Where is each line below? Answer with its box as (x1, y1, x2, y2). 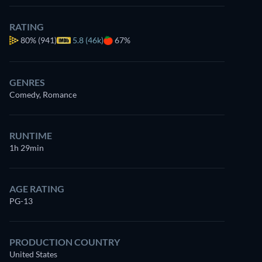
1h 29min (9, 143, 44, 153)
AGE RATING (9, 183, 64, 194)
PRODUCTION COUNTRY (9, 236, 120, 247)
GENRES (9, 77, 45, 88)
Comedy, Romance (9, 89, 77, 99)
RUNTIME (9, 130, 52, 141)
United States (9, 249, 57, 259)
